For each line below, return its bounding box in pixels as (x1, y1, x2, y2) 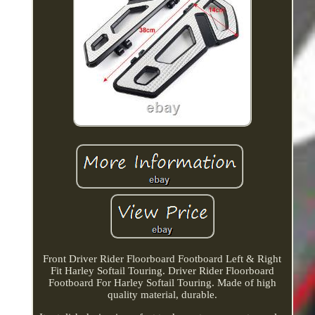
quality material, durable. (107, 288, 217, 300)
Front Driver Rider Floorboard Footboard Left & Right (43, 252, 282, 264)
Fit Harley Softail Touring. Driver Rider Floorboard (50, 264, 274, 276)
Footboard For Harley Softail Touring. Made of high (48, 276, 276, 288)
